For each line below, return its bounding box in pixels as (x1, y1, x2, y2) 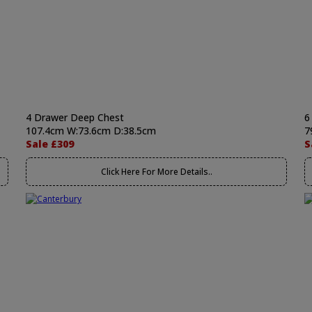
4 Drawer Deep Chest (26, 111, 124, 124)
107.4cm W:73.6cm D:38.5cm (26, 124, 156, 137)
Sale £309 (26, 137, 74, 150)
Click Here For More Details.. (100, 166, 212, 178)
